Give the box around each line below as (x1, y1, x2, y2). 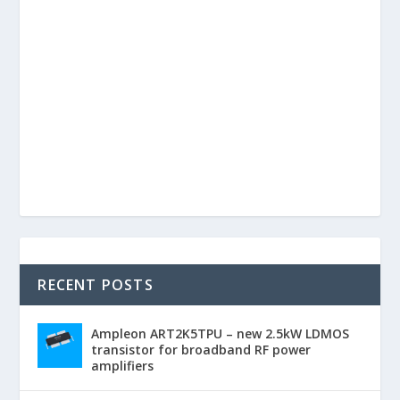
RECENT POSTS (37, 274, 154, 295)
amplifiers (91, 356, 154, 374)
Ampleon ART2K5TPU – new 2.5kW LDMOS (91, 324, 350, 342)
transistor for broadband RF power (91, 340, 312, 358)
